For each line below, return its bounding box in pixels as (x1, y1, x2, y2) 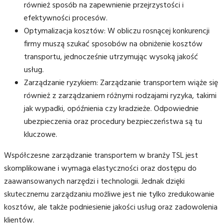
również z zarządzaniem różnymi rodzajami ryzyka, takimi (24, 89, 217, 103)
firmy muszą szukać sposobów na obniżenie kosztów (24, 37, 203, 51)
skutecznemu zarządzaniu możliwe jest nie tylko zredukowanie (4, 188, 215, 201)
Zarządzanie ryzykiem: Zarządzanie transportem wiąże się (24, 76, 218, 90)
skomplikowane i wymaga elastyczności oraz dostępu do (4, 162, 197, 175)
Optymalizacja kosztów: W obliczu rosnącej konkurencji (24, 24, 210, 38)
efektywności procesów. (24, 11, 108, 25)
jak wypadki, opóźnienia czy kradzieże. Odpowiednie (24, 102, 199, 115)
